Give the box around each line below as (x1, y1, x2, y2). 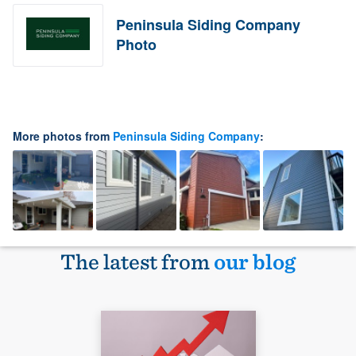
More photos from (13, 127, 113, 144)
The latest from (60, 247, 214, 275)
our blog (214, 247, 296, 275)
